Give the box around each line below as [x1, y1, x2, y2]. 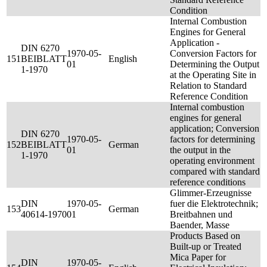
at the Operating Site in [170, 70, 256, 80]
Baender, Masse [170, 220, 229, 230]
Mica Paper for [170, 252, 226, 262]
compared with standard [170, 166, 260, 176]
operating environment [170, 156, 254, 166]
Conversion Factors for [170, 48, 256, 58]
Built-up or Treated [170, 241, 241, 252]
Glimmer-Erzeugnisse [170, 188, 252, 198]
